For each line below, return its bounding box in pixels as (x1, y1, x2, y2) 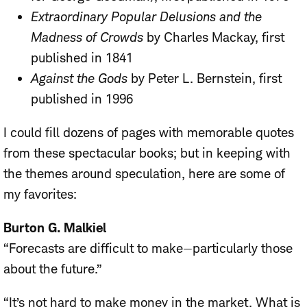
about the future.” (3, 261, 102, 278)
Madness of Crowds (31, 29, 143, 46)
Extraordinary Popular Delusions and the (31, 9, 262, 25)
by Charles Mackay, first (143, 29, 284, 46)
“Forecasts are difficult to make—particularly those (3, 241, 293, 257)
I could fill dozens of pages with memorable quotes (3, 125, 294, 141)
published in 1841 (31, 50, 133, 66)
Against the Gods (31, 71, 127, 87)
